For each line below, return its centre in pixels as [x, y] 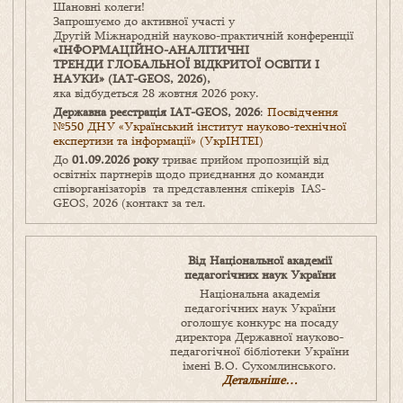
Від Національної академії [260, 260]
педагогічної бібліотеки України [260, 351]
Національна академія [260, 294]
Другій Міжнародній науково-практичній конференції [203, 36]
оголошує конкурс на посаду [260, 322]
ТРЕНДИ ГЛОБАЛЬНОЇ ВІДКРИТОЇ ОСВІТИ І [186, 64]
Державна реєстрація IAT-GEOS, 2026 [157, 112]
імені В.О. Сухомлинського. [260, 366]
